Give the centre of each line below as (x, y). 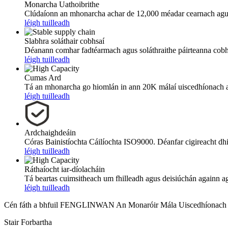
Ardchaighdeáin (50, 132)
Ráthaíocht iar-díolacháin (65, 169)
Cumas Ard (43, 77)
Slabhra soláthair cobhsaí (64, 41)
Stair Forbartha (28, 222)
